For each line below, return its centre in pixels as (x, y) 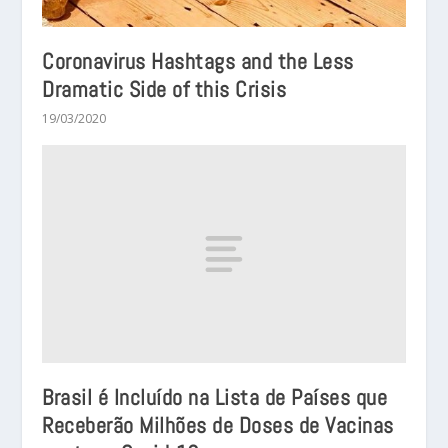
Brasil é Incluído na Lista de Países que (215, 396)
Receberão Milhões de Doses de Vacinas (218, 424)
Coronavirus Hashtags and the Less (198, 61)
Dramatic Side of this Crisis (164, 89)
